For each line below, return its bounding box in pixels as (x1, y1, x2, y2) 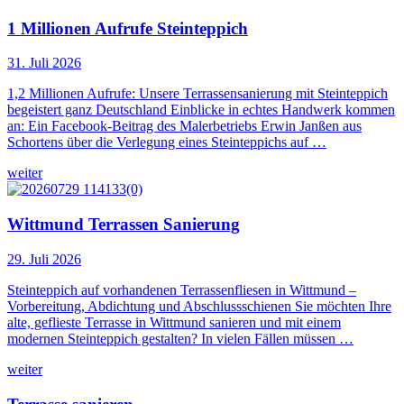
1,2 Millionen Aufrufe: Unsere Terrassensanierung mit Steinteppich (7, 86, 388, 102)
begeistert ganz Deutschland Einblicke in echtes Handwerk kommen (7, 102, 395, 118)
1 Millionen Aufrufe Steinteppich (7, 18, 248, 38)
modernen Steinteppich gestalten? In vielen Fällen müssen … (7, 330, 353, 346)
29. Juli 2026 (7, 251, 81, 267)
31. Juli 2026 (7, 55, 81, 71)
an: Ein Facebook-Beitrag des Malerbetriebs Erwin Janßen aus (7, 118, 362, 134)
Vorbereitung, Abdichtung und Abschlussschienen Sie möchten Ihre (7, 298, 391, 314)
